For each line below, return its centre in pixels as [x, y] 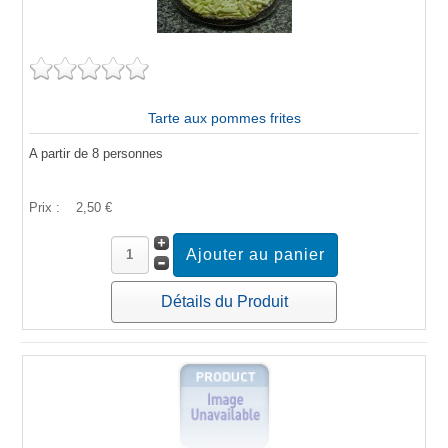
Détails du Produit [224, 301]
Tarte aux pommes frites [224, 117]
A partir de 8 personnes [96, 153]
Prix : [46, 207]
